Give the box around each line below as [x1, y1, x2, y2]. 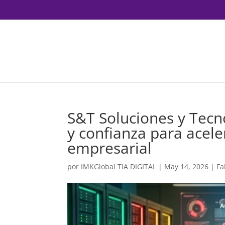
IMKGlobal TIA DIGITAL [81, 162, 157, 171]
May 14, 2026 [164, 162, 209, 171]
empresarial [67, 138, 152, 158]
